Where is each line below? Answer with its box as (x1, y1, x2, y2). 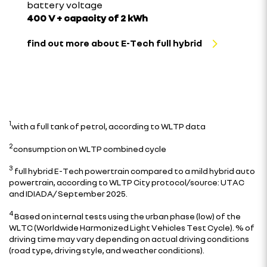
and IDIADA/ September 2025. (9, 188, 128, 198)
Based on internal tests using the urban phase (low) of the (13, 210, 241, 221)
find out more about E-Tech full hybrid (27, 37, 202, 49)
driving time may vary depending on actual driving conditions (9, 233, 249, 244)
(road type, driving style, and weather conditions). (9, 244, 204, 255)
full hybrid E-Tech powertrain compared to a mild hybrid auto (13, 165, 255, 176)
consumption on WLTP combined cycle (13, 143, 166, 154)
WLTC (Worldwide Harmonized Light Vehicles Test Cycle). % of (9, 222, 254, 232)
